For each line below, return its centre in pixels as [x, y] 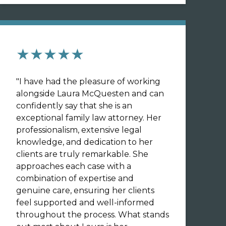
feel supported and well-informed [85, 203]
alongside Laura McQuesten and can [90, 94]
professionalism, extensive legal [79, 130]
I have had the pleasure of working [90, 81]
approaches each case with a [74, 166]
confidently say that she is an [74, 106]
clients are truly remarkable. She [82, 154]
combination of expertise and [75, 178]
